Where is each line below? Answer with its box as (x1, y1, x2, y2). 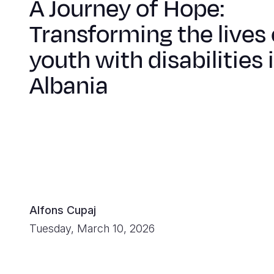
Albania (29, 69, 108, 103)
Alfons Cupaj (29, 203, 96, 217)
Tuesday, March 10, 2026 (29, 221, 155, 235)
